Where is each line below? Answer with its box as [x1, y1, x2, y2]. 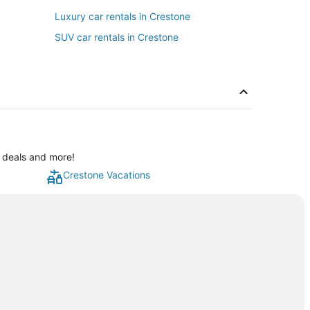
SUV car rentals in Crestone [55, 31, 179, 43]
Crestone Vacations [63, 169, 150, 181]
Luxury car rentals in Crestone [55, 10, 190, 22]
